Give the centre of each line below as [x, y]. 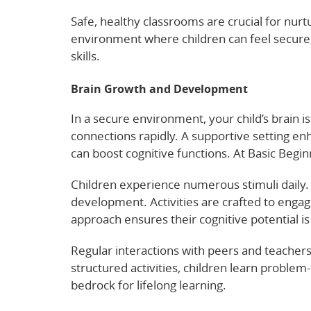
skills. [85, 56]
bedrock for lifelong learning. [149, 285]
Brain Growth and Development [159, 89]
